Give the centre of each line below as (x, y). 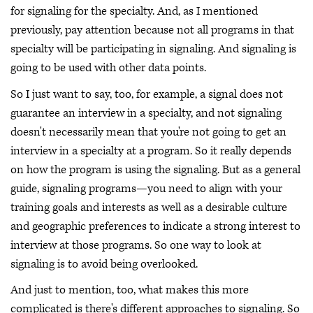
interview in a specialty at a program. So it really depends (151, 151)
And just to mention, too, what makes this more (130, 290)
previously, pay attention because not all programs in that (152, 30)
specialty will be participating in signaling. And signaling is (153, 49)
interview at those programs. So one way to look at (136, 245)
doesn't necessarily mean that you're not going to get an (148, 132)
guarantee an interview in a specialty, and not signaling (146, 113)
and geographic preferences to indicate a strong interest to (155, 226)
